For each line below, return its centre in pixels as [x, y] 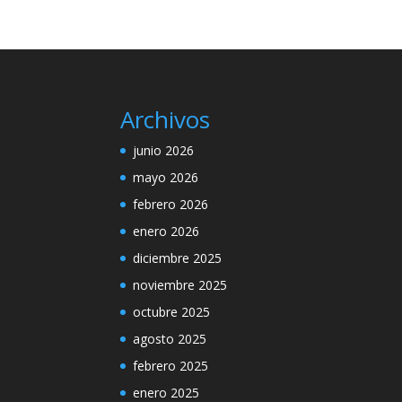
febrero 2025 [171, 365]
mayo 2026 [166, 177]
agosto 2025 [170, 338]
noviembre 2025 [180, 284]
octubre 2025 [172, 311]
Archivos [166, 119]
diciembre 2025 [178, 258]
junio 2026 [164, 150]
